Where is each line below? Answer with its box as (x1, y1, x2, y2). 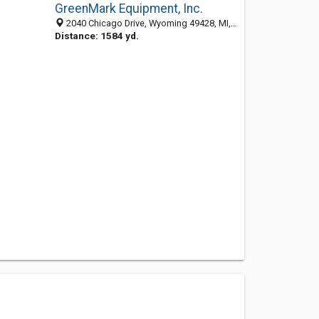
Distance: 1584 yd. (54, 30, 139, 41)
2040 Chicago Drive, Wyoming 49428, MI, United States (63, 18, 231, 28)
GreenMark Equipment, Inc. (54, 1, 203, 16)
